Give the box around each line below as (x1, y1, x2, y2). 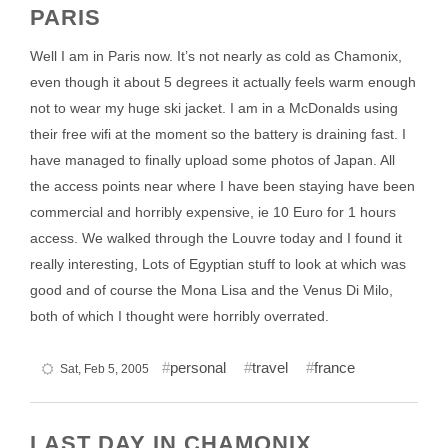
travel (252, 359, 288, 376)
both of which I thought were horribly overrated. (30, 308, 329, 324)
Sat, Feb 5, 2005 (60, 362, 149, 376)
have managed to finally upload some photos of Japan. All (30, 152, 395, 168)
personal (170, 359, 226, 376)
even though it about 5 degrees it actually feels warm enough (30, 74, 416, 90)
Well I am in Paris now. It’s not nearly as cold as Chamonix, (30, 48, 402, 64)
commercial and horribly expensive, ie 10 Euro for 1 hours (30, 204, 396, 220)
